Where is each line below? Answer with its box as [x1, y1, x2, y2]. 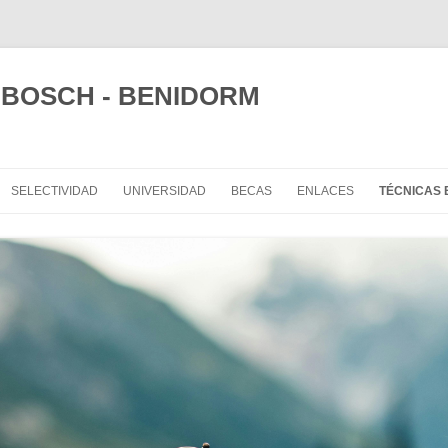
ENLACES [297, 184, 354, 198]
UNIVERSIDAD [123, 184, 206, 198]
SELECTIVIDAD [11, 184, 98, 198]
